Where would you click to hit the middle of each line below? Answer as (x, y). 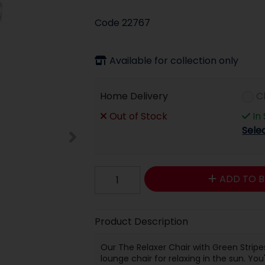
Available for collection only (174, 60)
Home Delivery (134, 96)
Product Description (141, 221)
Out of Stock (138, 116)
